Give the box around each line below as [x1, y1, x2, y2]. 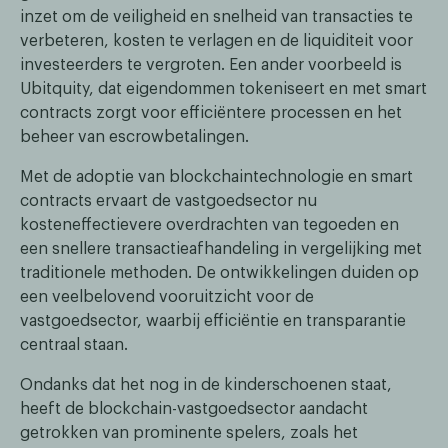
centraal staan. [20, 336, 128, 353]
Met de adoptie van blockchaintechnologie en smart [20, 168, 413, 185]
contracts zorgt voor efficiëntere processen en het [20, 104, 402, 121]
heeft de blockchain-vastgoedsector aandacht [20, 400, 368, 417]
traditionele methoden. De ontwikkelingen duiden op [20, 264, 419, 281]
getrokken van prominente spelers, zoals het [20, 424, 358, 441]
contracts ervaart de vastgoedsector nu [20, 192, 317, 209]
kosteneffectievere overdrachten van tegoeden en [20, 216, 399, 233]
